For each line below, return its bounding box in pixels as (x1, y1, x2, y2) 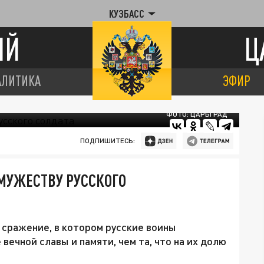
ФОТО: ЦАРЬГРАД (166, 110, 227, 118)
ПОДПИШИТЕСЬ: (80, 136, 135, 145)
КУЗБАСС (108, 8, 144, 19)
